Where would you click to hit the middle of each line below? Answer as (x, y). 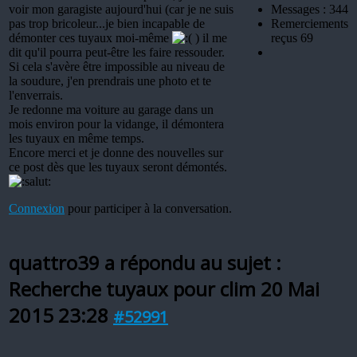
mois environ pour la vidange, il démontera (116, 124)
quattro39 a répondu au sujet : (145, 262)
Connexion (37, 208)
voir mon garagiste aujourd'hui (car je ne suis (121, 9)
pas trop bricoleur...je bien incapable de (107, 23)
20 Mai (290, 288)
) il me (210, 37)
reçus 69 (292, 37)
